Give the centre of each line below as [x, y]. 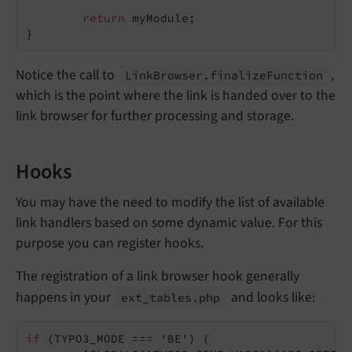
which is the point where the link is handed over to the [176, 95]
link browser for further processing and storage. [155, 115]
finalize [238, 75]
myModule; [160, 18]
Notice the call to [67, 75]
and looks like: [271, 297]
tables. [174, 297]
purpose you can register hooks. [110, 243]
